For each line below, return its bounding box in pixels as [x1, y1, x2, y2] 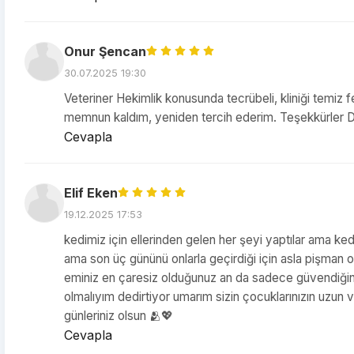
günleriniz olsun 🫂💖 [64, 308, 173, 323]
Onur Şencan [64, 43, 146, 59]
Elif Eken [64, 185, 118, 201]
